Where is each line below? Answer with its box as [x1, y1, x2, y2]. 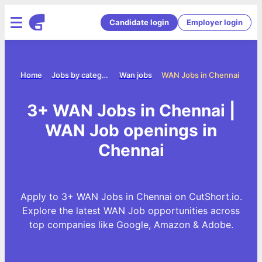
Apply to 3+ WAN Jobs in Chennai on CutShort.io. [20, 190, 242, 202]
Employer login [187, 17, 243, 27]
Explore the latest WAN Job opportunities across [22, 204, 240, 216]
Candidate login [109, 17, 169, 27]
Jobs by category [101, 70, 108, 80]
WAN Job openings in [45, 120, 217, 140]
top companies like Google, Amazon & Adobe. [29, 218, 233, 230]
